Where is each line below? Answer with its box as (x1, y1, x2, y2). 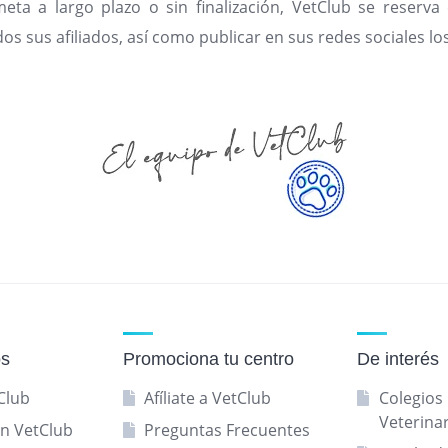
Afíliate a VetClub (144, 387, 272, 409)
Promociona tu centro (122, 349, 294, 369)
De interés (357, 349, 440, 369)
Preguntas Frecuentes (144, 419, 311, 441)
